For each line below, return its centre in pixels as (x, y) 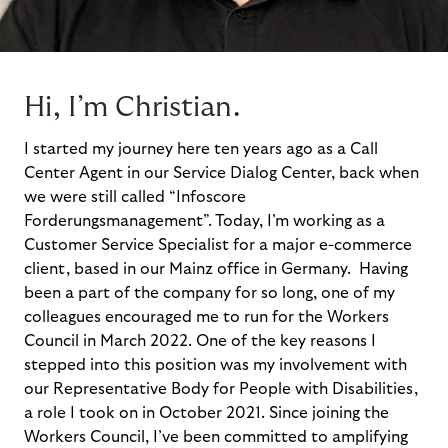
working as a (337, 221)
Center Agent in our (98, 173)
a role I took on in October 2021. (146, 413)
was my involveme (285, 365)
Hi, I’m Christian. (132, 107)
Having (383, 269)
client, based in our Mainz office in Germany (185, 269)
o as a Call (340, 149)
